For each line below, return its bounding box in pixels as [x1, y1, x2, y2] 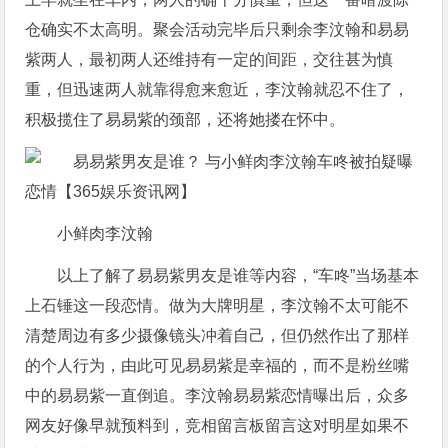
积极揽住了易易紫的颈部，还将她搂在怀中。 [25, 111, 346, 129]
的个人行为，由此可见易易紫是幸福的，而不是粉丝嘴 [25, 357, 410, 375]
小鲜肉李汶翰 [57, 225, 154, 243]
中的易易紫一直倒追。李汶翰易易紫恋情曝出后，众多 [25, 387, 410, 405]
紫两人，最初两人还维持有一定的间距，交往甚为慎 [25, 51, 394, 69]
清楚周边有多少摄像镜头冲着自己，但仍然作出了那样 [25, 327, 410, 345]
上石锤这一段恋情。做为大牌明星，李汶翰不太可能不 [25, 297, 410, 315]
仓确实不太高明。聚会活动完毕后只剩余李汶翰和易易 [25, 21, 410, 39]
